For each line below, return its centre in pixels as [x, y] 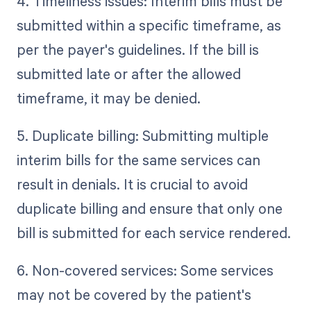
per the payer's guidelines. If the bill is [137, 50]
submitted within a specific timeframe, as [149, 25]
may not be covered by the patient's [134, 295]
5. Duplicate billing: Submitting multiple [142, 136]
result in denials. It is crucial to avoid [132, 184]
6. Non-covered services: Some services [145, 270]
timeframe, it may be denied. [108, 98]
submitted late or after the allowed [128, 74]
